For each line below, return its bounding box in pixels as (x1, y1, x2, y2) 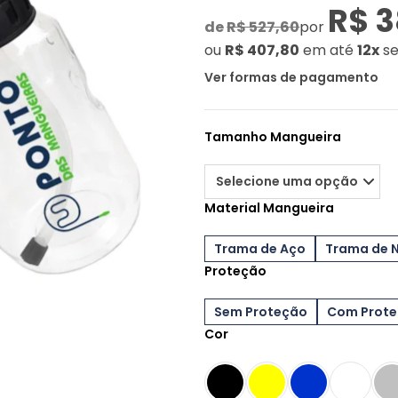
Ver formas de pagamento (204, 68, 379, 86)
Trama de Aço (214, 239, 306, 258)
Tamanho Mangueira (204, 128, 342, 146)
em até (303, 40, 354, 60)
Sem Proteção (214, 302, 308, 321)
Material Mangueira (204, 199, 335, 217)
